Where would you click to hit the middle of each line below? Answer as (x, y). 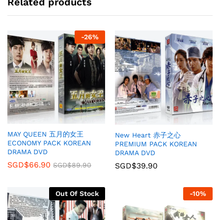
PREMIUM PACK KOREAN (156, 144)
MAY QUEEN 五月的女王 (45, 134)
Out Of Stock (77, 193)
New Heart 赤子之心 (148, 135)
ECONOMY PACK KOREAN (49, 143)
